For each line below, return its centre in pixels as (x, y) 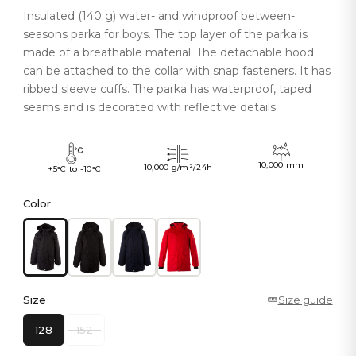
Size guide (305, 299)
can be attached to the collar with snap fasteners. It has (177, 71)
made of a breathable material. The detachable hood (169, 53)
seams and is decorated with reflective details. (151, 108)
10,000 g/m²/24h (178, 167)
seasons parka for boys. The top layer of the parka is (166, 35)
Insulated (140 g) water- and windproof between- (159, 16)
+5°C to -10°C (75, 169)
